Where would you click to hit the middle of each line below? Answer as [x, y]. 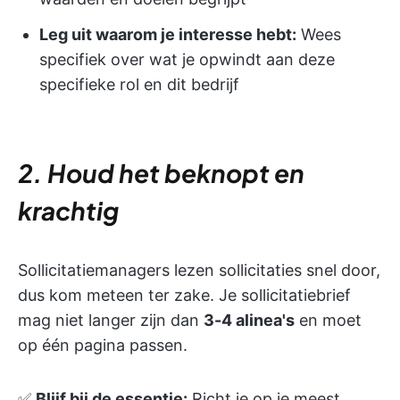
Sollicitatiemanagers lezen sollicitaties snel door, [199, 270]
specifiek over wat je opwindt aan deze [187, 59]
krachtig [68, 210]
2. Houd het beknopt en [161, 172]
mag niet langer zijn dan [111, 320]
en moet [328, 320]
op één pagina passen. [103, 345]
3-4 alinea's [249, 320]
